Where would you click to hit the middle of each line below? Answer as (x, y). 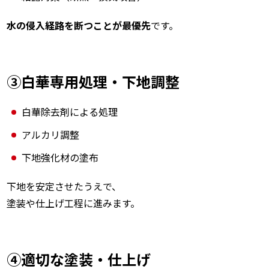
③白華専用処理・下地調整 (93, 82)
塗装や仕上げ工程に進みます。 (74, 203)
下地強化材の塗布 (60, 158)
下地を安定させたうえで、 (64, 186)
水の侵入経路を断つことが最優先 (79, 26)
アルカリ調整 (51, 135)
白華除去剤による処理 (70, 112)
